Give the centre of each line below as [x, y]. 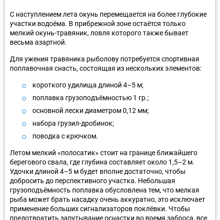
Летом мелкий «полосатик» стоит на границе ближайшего [104, 152]
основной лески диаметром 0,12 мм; [91, 110]
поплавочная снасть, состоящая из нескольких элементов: [106, 68]
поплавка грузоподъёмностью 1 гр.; [91, 97]
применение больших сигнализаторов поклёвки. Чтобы [100, 208]
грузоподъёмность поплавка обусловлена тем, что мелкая [105, 190]
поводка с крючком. [65, 136]
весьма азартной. [38, 42]
